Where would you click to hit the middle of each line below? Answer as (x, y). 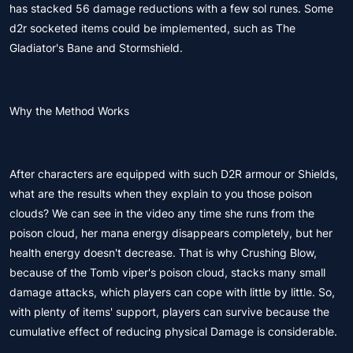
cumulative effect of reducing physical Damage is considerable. (173, 331)
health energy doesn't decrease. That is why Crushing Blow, (163, 253)
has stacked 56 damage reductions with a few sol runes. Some (171, 8)
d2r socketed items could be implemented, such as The (152, 28)
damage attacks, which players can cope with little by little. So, (172, 292)
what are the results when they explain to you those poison (161, 193)
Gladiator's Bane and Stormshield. (96, 48)
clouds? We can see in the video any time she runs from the (162, 213)
